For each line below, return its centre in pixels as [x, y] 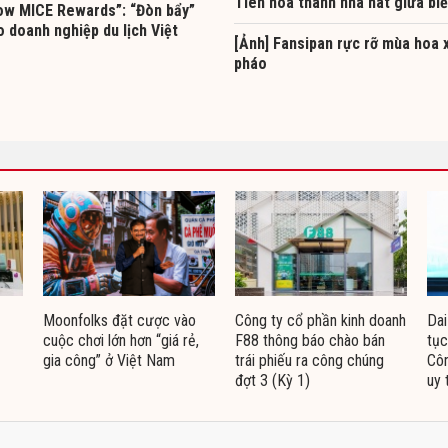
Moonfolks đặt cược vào [119, 320]
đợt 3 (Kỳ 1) [272, 380]
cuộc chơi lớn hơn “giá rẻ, [121, 340]
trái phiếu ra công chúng [309, 360]
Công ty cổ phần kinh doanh [320, 320]
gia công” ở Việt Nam [109, 360]
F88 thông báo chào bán [310, 340]
